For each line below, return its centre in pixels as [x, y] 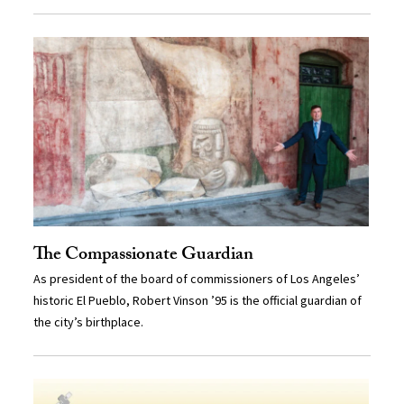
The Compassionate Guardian [144, 256]
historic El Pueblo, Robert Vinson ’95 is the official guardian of [198, 300]
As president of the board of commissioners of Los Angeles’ [197, 278]
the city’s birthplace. [89, 321]
